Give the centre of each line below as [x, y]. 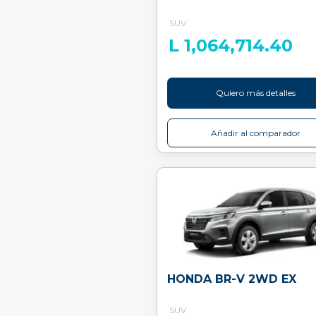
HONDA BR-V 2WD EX [232, 279]
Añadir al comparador [255, 133]
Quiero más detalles [255, 93]
